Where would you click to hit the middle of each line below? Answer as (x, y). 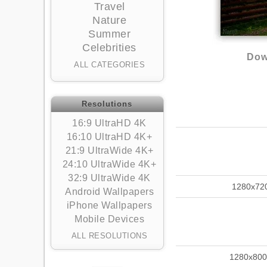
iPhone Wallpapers (109, 205)
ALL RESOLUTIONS (109, 236)
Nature (109, 20)
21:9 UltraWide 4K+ (109, 150)
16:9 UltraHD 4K (109, 123)
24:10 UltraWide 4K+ (109, 164)
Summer (109, 34)
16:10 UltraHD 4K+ (109, 137)
